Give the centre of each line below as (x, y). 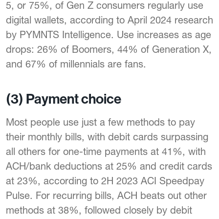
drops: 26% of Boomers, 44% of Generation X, (109, 49)
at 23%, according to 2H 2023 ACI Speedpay (105, 181)
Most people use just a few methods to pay (100, 122)
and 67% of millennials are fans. (76, 64)
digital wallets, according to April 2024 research (109, 20)
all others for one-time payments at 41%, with (106, 152)
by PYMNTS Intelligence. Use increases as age (109, 35)
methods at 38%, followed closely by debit (99, 210)
